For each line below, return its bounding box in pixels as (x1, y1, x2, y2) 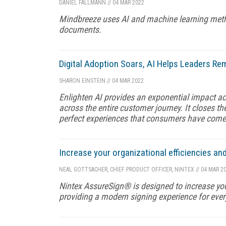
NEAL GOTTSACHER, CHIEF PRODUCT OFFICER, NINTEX (59, 165, 194, 173)
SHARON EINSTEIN (59, 77, 105, 84)
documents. (59, 24, 101, 35)
